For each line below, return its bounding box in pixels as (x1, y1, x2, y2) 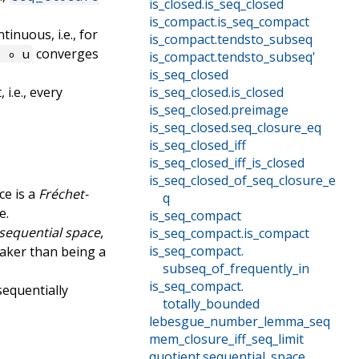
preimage (230, 101, 288, 119)
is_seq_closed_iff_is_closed (148, 154, 305, 172)
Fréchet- (38, 184, 89, 203)
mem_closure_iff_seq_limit (148, 330, 304, 349)
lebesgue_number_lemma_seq (148, 313, 330, 331)
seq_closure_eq (230, 119, 321, 137)
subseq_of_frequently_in (162, 260, 309, 278)
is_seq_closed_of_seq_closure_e (148, 171, 336, 190)
